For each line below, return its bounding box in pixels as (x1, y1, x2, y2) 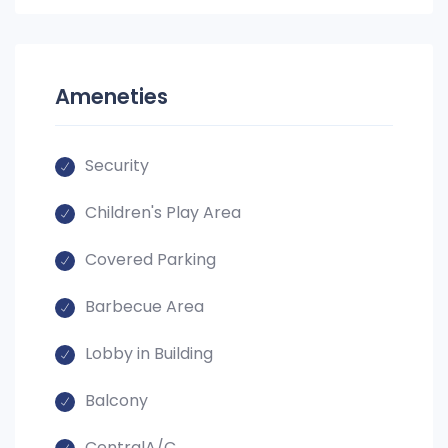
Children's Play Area (85, 201, 241, 224)
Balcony (85, 389, 148, 412)
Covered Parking (85, 248, 216, 271)
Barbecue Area (85, 295, 204, 318)
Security (85, 154, 149, 177)
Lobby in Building (85, 342, 213, 365)
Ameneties (55, 82, 168, 111)
